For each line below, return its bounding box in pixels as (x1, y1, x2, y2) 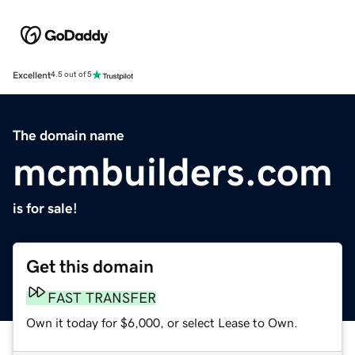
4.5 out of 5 (51, 71, 92, 79)
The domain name (13, 128, 124, 143)
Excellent (13, 70, 51, 80)
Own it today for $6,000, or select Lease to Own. (26, 315, 298, 329)
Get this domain (26, 257, 154, 276)
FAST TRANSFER (48, 290, 156, 305)
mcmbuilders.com (13, 151, 333, 192)
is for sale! (13, 200, 78, 216)
